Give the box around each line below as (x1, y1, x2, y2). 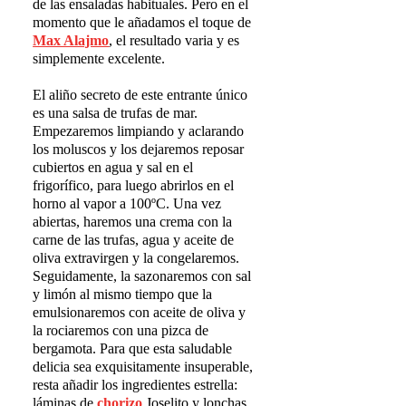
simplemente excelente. (33, 50, 166, 66)
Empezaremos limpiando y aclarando (33, 122, 245, 139)
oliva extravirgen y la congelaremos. (33, 249, 240, 266)
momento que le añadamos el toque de (33, 14, 252, 30)
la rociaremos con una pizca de (33, 322, 209, 338)
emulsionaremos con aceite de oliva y (33, 304, 246, 320)
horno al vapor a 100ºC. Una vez (33, 195, 222, 211)
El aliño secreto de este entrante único (33, 86, 248, 102)
